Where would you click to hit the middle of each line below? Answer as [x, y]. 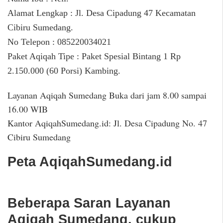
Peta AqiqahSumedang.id [90, 162]
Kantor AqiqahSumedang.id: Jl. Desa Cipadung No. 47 [107, 123]
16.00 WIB [28, 109]
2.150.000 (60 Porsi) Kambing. [64, 70]
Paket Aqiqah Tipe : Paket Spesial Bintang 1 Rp [94, 56]
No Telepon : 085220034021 [59, 42]
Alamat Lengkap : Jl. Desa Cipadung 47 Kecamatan [102, 13]
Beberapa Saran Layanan [89, 203]
